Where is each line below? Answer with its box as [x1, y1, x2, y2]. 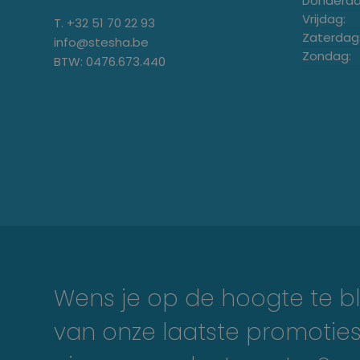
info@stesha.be [54, 33, 149, 51]
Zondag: [301, 47, 351, 64]
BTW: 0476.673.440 [54, 52, 166, 70]
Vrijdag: [301, 10, 346, 27]
